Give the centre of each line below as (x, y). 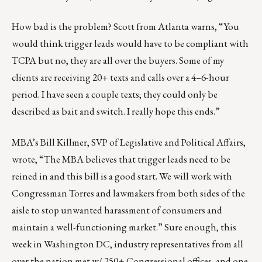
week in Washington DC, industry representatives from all (127, 244)
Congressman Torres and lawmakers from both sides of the (128, 193)
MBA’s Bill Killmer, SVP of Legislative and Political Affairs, (129, 142)
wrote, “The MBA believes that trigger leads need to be (121, 159)
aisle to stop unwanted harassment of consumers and (117, 210)
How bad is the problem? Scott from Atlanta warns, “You (125, 26)
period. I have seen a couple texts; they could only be (115, 94)
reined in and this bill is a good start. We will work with (122, 176)
